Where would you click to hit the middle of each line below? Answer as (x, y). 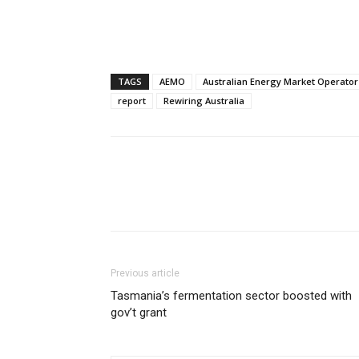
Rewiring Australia (204, 101)
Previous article (145, 274)
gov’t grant (139, 313)
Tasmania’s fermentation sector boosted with (231, 296)
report (132, 101)
